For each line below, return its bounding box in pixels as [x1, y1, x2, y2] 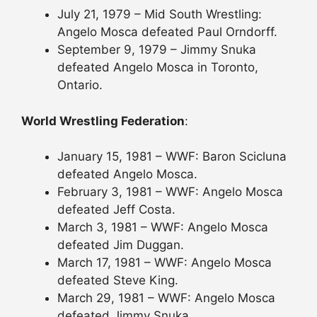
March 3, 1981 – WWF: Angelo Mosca [57, 220, 268, 235]
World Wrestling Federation [21, 113, 185, 128]
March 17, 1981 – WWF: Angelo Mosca [57, 255, 272, 270]
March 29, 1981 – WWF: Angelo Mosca [57, 291, 275, 306]
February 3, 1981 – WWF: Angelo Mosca [57, 185, 283, 200]
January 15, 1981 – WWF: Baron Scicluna [57, 149, 287, 164]
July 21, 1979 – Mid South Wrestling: [57, 7, 262, 22]
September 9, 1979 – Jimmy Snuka [57, 42, 256, 57]
